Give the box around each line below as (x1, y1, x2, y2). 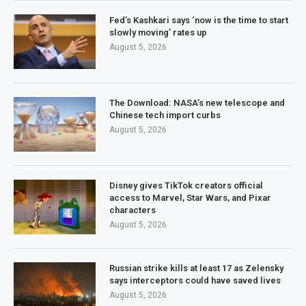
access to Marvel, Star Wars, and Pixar (109, 192, 271, 203)
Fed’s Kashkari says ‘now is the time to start (109, 14, 288, 25)
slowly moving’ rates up (109, 27, 207, 38)
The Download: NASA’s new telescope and (109, 97, 285, 108)
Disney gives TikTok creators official (109, 180, 263, 191)
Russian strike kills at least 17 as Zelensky (109, 262, 283, 273)
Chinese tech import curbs (109, 109, 221, 120)
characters (109, 204, 156, 215)
